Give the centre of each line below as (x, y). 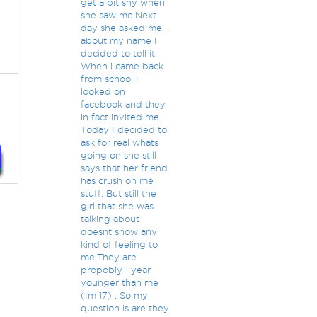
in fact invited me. (121, 117)
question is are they (125, 308)
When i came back (122, 66)
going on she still (118, 155)
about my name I (119, 40)
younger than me (119, 282)
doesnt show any (119, 231)
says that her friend (124, 168)
